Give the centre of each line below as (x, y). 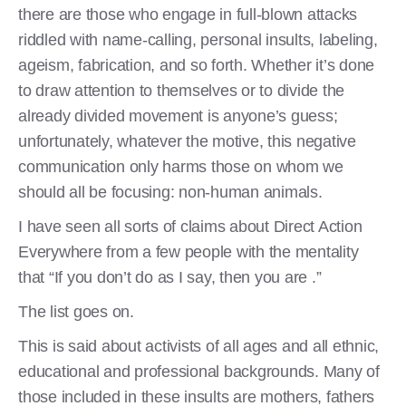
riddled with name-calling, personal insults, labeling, (198, 39)
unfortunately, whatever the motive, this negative (187, 141)
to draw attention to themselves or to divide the (181, 90)
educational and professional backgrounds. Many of (199, 371)
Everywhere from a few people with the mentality (188, 251)
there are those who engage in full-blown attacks (188, 14)
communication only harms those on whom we (181, 166)
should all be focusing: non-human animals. (170, 192)
